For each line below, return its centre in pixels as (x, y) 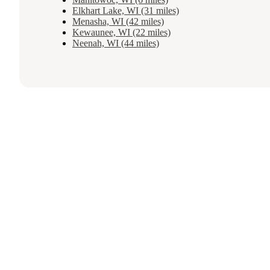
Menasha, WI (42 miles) (118, 22)
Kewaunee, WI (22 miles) (121, 33)
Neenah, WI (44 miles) (116, 43)
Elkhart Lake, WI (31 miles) (126, 11)
